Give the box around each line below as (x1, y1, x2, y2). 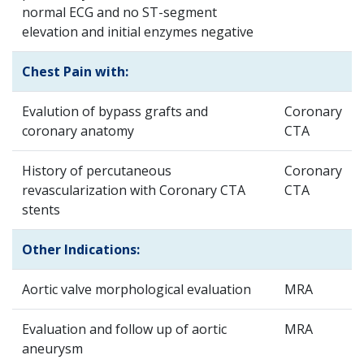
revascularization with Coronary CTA (22, 181, 245, 199)
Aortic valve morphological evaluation (22, 280, 251, 298)
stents (22, 201, 60, 219)
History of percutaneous (22, 162, 171, 180)
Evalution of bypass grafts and (22, 102, 208, 120)
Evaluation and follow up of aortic (22, 320, 227, 338)
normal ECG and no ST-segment (22, 3, 217, 21)
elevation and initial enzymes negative (22, 23, 253, 41)
